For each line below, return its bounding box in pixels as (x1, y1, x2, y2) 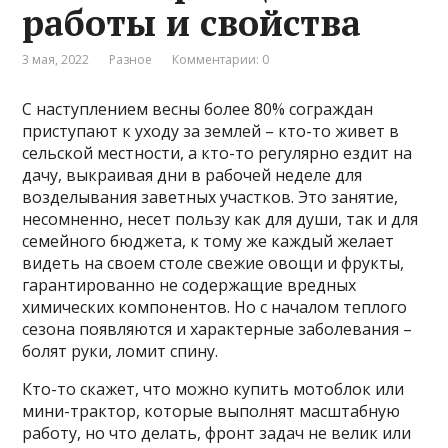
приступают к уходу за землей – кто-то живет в (22, 120, 400, 143)
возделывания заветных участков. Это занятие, (22, 186, 399, 209)
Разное (109, 51, 153, 69)
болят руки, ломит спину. (22, 340, 219, 363)
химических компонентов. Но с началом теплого (22, 296, 408, 319)
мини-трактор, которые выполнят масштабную (22, 400, 401, 423)
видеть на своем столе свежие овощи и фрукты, (22, 252, 405, 275)
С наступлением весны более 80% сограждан (22, 98, 374, 121)
